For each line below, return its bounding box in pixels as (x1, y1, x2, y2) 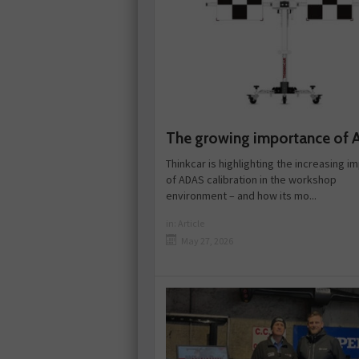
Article (178, 217, 204, 230)
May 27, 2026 (181, 235, 233, 248)
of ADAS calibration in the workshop (166, 172, 337, 188)
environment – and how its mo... (166, 188, 317, 204)
